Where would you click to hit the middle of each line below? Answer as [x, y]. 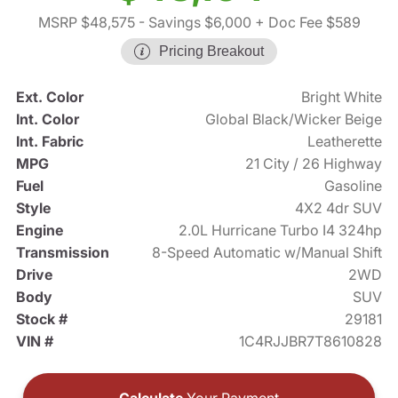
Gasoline [354, 186]
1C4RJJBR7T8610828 [311, 342]
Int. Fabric [49, 142]
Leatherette [345, 142]
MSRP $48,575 [86, 23]
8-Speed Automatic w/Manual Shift [267, 253]
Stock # [41, 319]
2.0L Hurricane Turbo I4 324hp [281, 231]
